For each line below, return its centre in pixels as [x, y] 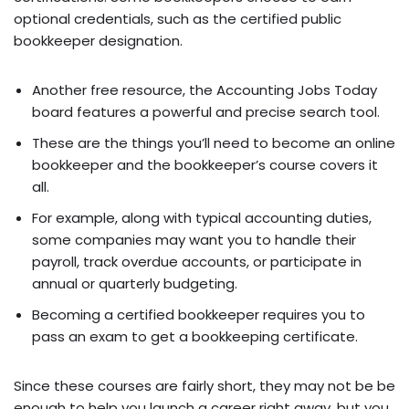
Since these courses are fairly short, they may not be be [204, 386]
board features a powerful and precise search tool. [206, 112]
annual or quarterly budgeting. [135, 284]
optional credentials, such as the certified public [178, 19]
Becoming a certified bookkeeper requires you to [199, 315]
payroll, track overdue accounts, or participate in [197, 262]
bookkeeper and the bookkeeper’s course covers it [205, 165]
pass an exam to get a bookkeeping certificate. [195, 337]
